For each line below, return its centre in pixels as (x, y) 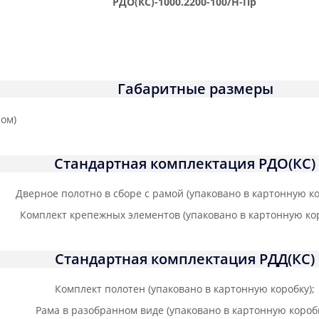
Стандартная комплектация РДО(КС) (184, 164)
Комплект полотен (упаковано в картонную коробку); (184, 289)
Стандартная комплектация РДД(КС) (184, 259)
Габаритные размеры (195, 89)
